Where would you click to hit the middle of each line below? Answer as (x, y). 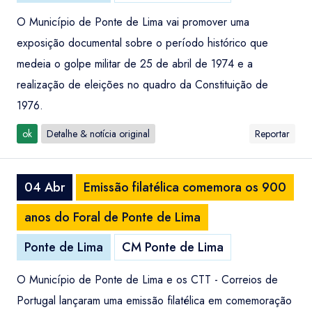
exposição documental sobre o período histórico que (142, 43)
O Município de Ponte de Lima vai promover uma (133, 22)
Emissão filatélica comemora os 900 (185, 187)
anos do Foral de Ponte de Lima (112, 217)
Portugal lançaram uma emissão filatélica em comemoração (154, 301)
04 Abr (45, 187)
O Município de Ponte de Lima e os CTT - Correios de (147, 280)
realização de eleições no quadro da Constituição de (142, 85)
